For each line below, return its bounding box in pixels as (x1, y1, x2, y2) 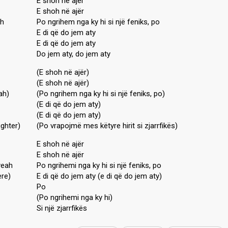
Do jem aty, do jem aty (37, 49, 110, 59)
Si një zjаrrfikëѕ (37, 204, 87, 213)
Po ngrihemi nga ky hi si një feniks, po (37, 161, 161, 170)
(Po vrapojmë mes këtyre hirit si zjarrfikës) (37, 121, 178, 130)
